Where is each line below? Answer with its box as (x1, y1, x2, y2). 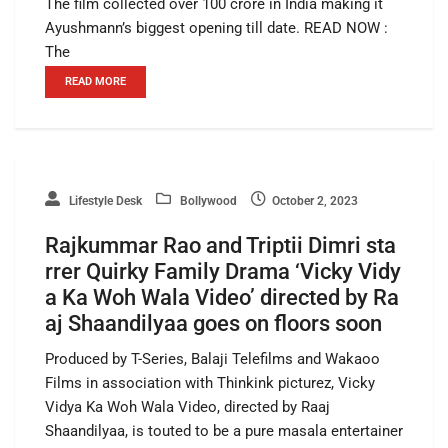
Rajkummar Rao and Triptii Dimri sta (45, 232, 396, 258)
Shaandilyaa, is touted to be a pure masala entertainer (45, 421, 403, 440)
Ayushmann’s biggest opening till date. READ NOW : (45, 18, 388, 37)
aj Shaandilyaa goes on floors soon (45, 310, 382, 336)
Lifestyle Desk (66, 193, 142, 208)
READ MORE (65, 74, 126, 88)
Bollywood (177, 193, 237, 208)
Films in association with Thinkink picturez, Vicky (45, 373, 375, 392)
